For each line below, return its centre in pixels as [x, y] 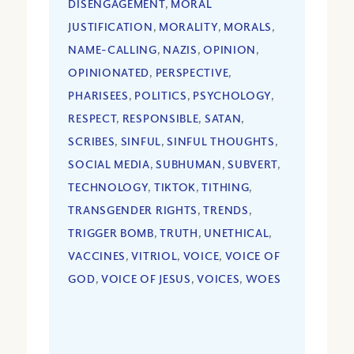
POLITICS [161, 96]
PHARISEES [98, 96]
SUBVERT [253, 164]
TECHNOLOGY [108, 187]
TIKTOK [175, 187]
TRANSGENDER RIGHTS [133, 210]
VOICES [218, 279]
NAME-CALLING [113, 50]
